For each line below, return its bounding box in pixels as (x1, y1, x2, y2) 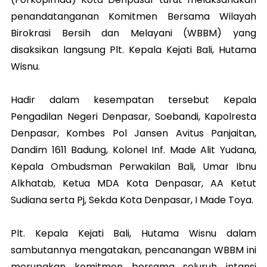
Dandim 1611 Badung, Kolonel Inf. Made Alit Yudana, (11, 143, 256, 157)
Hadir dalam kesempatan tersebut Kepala (11, 93, 256, 107)
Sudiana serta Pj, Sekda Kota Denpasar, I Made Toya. (11, 193, 253, 207)
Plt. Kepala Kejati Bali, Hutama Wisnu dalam (11, 226, 256, 241)
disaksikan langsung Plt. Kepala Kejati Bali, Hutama (11, 43, 256, 57)
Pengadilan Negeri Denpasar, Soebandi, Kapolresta (11, 110, 256, 124)
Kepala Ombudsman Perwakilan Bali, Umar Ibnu (11, 160, 256, 174)
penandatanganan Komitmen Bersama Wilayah (11, 10, 256, 24)
